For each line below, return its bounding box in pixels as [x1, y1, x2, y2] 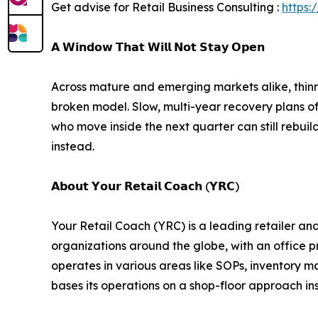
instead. [51, 139, 94, 154]
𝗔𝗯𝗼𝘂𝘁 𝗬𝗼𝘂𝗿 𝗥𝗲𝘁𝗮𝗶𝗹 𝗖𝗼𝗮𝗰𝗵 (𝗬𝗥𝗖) [51, 179, 239, 194]
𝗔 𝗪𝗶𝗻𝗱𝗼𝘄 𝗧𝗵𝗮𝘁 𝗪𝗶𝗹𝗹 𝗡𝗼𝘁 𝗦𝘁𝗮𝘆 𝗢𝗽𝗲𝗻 [51, 40, 265, 55]
